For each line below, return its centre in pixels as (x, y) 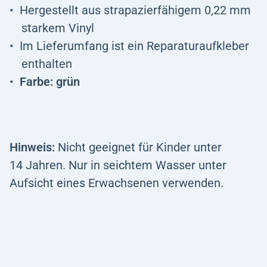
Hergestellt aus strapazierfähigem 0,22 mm (135, 10)
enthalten (47, 64)
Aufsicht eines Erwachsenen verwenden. (117, 183)
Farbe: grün (50, 82)
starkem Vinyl (58, 28)
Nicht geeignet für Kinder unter (138, 147)
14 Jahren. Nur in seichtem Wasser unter (118, 165)
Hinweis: (32, 147)
